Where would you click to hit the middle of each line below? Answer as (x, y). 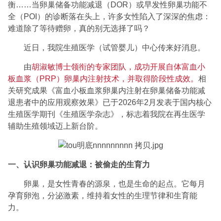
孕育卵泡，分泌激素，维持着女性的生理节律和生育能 (103, 196)
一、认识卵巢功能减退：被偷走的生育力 (79, 165)
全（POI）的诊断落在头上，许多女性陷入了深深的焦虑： (110, 16)
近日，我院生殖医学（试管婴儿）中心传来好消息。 (115, 47)
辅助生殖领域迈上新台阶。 (55, 126)
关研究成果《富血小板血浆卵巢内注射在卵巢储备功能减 (107, 90)
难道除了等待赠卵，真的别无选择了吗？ (79, 28)
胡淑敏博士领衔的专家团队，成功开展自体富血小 (119, 67)
